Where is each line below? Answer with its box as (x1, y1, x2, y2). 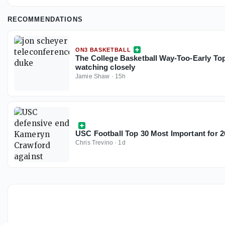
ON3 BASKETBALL (75, 47, 131, 53)
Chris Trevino (75, 139, 113, 147)
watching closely (75, 63, 136, 72)
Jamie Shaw (75, 73, 110, 80)
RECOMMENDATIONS (8, 16, 83, 24)
